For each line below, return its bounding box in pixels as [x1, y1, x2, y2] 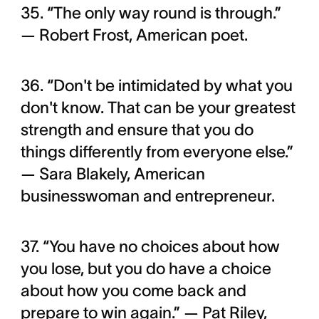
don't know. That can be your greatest [20, 98, 296, 117]
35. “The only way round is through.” [20, 4, 281, 22]
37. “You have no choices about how [20, 237, 280, 256]
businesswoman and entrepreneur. [20, 187, 275, 205]
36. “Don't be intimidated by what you [20, 76, 293, 95]
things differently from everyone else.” [20, 142, 293, 161]
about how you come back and [20, 281, 246, 300]
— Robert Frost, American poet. [20, 26, 251, 44]
